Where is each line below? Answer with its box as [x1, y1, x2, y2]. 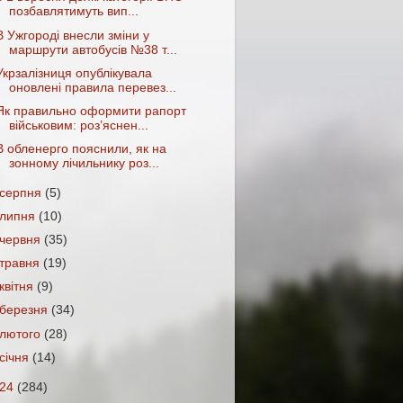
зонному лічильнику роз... [8, 156, 159, 170]
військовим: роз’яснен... [8, 118, 148, 132]
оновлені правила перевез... [8, 80, 176, 94]
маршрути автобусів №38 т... [8, 42, 177, 57]
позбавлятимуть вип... [8, 4, 139, 19]
